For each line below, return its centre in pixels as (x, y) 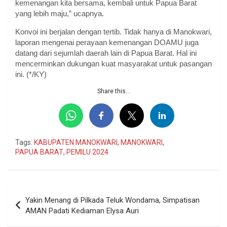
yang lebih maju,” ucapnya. (60, 13)
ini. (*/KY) (31, 74)
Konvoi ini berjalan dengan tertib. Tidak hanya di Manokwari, (113, 31)
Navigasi (32, 192)
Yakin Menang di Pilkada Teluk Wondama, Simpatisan (112, 200)
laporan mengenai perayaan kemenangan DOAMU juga (107, 42)
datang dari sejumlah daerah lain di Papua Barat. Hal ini (106, 53)
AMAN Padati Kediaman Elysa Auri (82, 211)
